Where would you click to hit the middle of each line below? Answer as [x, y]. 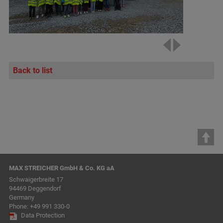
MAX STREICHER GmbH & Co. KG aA [61, 168]
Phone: [19, 206]
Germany [21, 197]
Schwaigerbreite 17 [36, 179]
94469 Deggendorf [35, 188]
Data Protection [43, 215]
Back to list [33, 70]
